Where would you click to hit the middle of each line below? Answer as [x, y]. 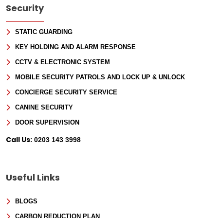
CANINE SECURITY [44, 107]
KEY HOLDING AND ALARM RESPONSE [75, 47]
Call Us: [19, 139]
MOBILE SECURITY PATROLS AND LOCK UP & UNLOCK [100, 77]
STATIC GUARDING [44, 32]
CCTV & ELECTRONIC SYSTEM [63, 62]
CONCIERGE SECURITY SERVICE [66, 92]
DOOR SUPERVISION [47, 122]
